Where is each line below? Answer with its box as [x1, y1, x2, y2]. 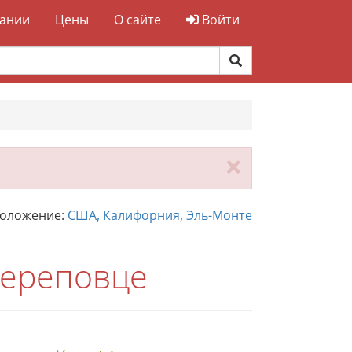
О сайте [114, 11, 161, 28]
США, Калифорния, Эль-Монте [68, 207, 252, 224]
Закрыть [240, 153, 321, 179]
